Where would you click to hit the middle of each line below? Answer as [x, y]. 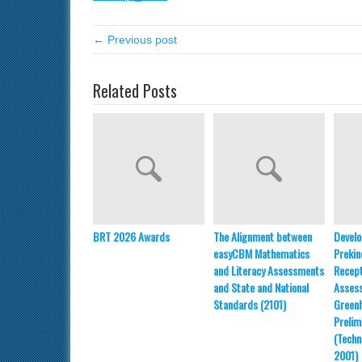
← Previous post [135, 40]
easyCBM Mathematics [261, 253]
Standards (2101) [250, 304]
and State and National [261, 287]
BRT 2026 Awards [131, 236]
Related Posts [135, 90]
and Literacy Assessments [269, 270]
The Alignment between [263, 236]
